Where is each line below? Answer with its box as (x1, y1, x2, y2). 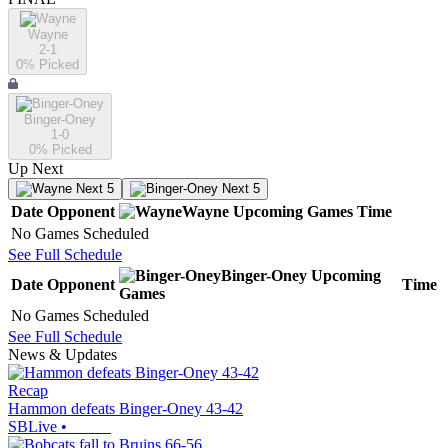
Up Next (8, 160, 63, 178)
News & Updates (8, 346, 117, 364)
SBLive (8, 418, 57, 436)
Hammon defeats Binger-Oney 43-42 (8, 400, 243, 418)
